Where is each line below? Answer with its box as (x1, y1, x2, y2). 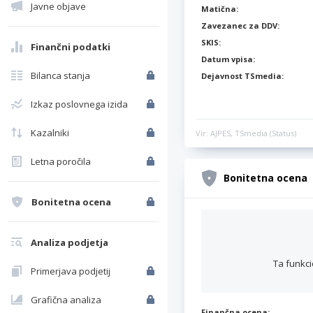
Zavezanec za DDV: (201, 20, 279, 31)
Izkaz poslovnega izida (31, 98, 128, 110)
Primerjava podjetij (31, 265, 110, 277)
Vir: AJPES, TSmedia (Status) (196, 128, 296, 139)
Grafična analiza (31, 293, 101, 306)
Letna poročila (31, 155, 91, 168)
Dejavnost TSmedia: (201, 71, 284, 81)
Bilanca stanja (31, 69, 90, 82)
